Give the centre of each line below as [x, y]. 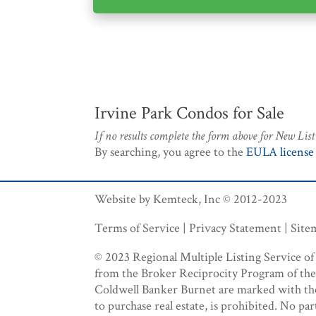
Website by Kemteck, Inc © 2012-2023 [191, 200]
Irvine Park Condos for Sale [190, 114]
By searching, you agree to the [171, 152]
